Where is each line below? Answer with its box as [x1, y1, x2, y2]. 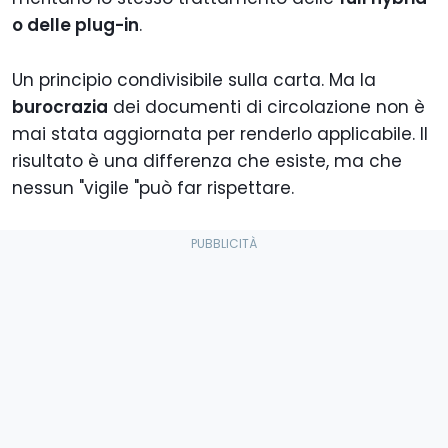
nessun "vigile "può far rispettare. [12, 176, 294, 201]
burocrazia [12, 95, 108, 120]
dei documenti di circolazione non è [108, 95, 425, 120]
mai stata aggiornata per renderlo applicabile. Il [12, 122, 428, 147]
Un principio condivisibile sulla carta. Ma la [12, 68, 376, 93]
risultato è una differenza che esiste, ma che [12, 149, 402, 174]
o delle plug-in [12, 13, 139, 38]
